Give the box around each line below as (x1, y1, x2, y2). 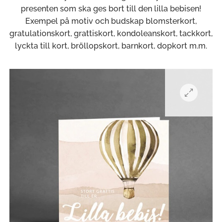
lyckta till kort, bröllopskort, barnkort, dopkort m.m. (15, 41, 207, 51)
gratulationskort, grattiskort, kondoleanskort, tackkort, (9, 29, 213, 38)
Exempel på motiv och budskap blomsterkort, (25, 16, 197, 26)
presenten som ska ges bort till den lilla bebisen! (21, 4, 201, 13)
